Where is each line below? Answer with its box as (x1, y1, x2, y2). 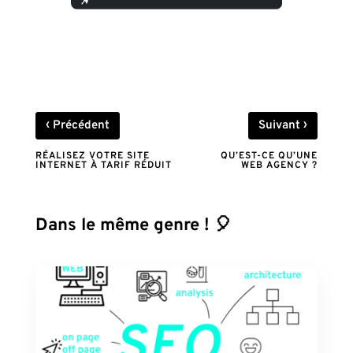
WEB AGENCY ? (241, 158, 318, 172)
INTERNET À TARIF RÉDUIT (35, 158, 172, 172)
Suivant (258, 117, 304, 133)
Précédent (49, 117, 110, 133)
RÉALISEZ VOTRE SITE (35, 149, 150, 162)
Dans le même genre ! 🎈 (35, 214, 232, 236)
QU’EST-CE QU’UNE (221, 149, 318, 162)
